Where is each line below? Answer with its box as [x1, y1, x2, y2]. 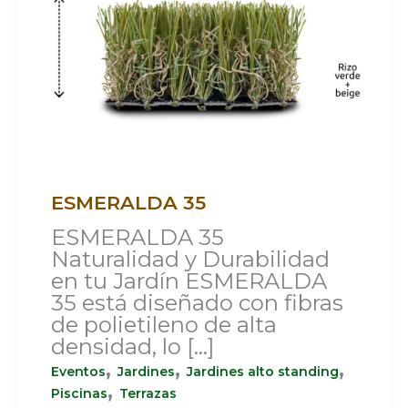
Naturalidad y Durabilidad [51, 245, 330, 272]
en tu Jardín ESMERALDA [51, 267, 327, 294]
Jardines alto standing [187, 362, 339, 380]
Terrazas [119, 384, 177, 402]
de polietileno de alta [51, 311, 277, 338]
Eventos [51, 362, 106, 380]
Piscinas [51, 384, 107, 402]
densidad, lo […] [51, 332, 214, 360]
